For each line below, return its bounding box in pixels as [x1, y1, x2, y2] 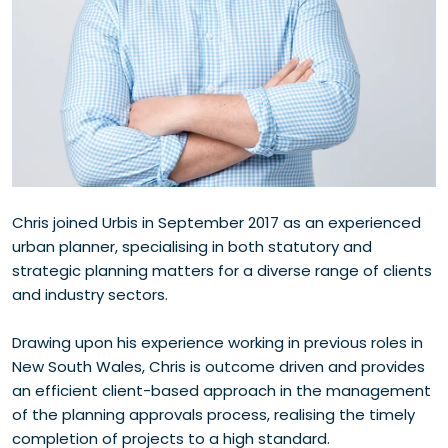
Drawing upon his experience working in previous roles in [12, 332, 423, 353]
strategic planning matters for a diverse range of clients [12, 260, 432, 281]
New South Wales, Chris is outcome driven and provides [12, 356, 425, 377]
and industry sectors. [12, 284, 168, 305]
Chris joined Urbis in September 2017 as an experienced [12, 212, 421, 233]
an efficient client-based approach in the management [12, 380, 431, 401]
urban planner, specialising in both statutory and [12, 236, 372, 257]
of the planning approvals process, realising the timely [12, 404, 415, 425]
